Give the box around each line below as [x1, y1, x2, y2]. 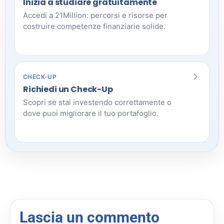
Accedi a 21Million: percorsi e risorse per [23, 10, 167, 20]
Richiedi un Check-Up [23, 83, 113, 95]
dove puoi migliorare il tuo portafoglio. [23, 108, 158, 118]
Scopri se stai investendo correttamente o [23, 97, 171, 107]
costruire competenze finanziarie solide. [23, 21, 165, 31]
